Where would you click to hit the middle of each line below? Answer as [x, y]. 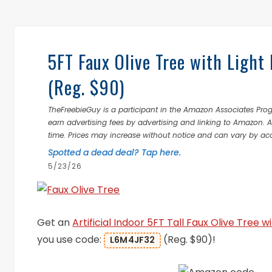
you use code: [71, 240]
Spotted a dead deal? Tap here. [115, 153]
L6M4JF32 [132, 240]
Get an [55, 223]
